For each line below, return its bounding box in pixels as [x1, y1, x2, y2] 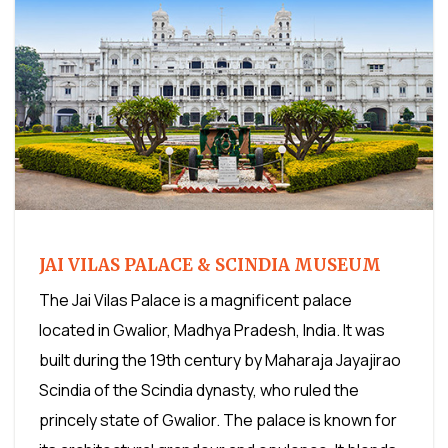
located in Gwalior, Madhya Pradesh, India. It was [39, 318, 385, 341]
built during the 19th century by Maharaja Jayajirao [39, 348, 401, 371]
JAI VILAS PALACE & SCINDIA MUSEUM [39, 253, 381, 276]
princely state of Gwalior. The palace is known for [39, 408, 397, 431]
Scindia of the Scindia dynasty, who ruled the [39, 378, 359, 401]
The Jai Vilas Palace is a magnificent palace [39, 288, 352, 311]
